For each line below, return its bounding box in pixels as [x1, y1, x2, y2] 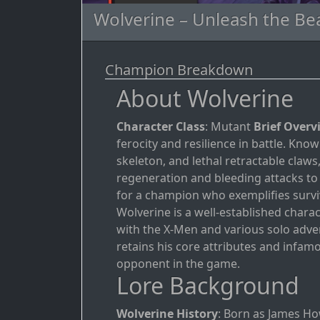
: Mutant [205, 119, 254, 135]
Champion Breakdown [105, 60, 253, 80]
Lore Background [116, 270, 299, 301]
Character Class [116, 119, 205, 135]
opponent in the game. [116, 256, 240, 272]
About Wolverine [116, 83, 294, 114]
